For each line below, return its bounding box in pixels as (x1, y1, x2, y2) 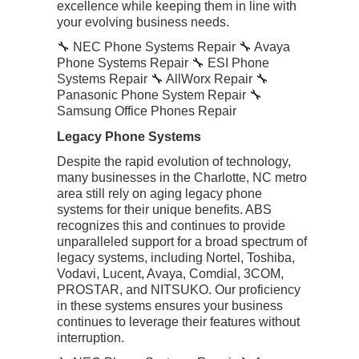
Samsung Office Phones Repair (57, 104, 236, 119)
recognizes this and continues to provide (57, 218, 285, 232)
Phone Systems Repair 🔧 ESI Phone (57, 56, 269, 71)
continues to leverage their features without (57, 314, 300, 329)
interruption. (57, 330, 124, 345)
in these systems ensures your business (57, 298, 283, 313)
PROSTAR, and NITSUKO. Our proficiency (57, 282, 301, 296)
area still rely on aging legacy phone (57, 186, 262, 200)
